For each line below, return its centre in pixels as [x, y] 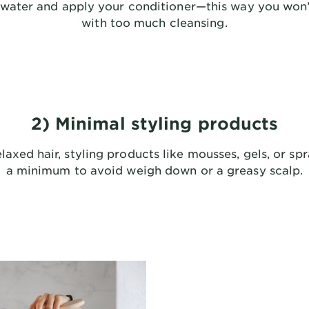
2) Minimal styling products [154, 123]
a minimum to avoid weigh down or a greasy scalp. [154, 170]
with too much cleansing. [154, 22]
